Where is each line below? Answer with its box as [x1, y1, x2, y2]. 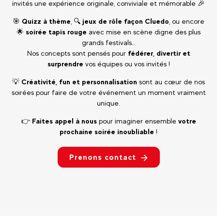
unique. [97, 98, 120, 107]
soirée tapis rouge [26, 27, 87, 36]
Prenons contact [69, 152, 136, 162]
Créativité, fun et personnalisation [21, 77, 137, 86]
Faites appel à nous [31, 116, 97, 125]
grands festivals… [81, 38, 136, 46]
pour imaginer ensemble [96, 116, 178, 125]
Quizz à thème [22, 16, 71, 25]
